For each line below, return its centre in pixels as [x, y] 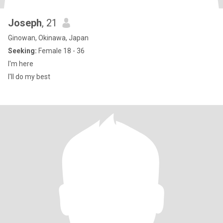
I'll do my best [29, 77]
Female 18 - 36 [61, 51]
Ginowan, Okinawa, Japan [48, 38]
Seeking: [22, 51]
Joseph [25, 23]
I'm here [21, 64]
